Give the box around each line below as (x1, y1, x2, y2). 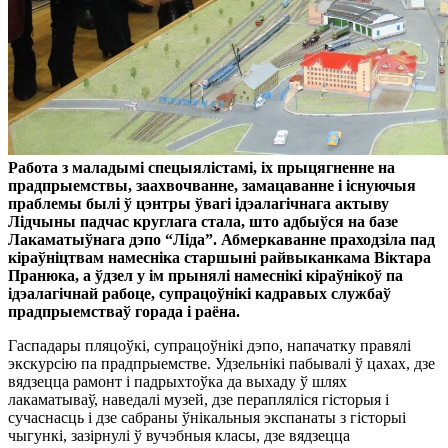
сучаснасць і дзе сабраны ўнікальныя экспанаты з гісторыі (8, 408, 406, 426)
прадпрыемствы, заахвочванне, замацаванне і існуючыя (8, 176, 416, 194)
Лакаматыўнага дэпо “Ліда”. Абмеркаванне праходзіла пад (8, 230, 435, 248)
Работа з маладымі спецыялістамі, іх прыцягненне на (8, 158, 395, 176)
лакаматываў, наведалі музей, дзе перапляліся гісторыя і (8, 390, 389, 408)
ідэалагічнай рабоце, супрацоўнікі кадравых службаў (8, 284, 391, 302)
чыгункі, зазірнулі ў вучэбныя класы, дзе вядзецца (8, 426, 350, 444)
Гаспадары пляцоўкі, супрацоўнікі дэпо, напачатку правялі (8, 336, 411, 354)
